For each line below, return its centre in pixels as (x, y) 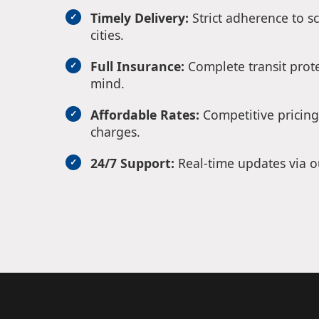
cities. (107, 35)
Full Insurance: (137, 67)
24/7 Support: (132, 163)
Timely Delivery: (140, 18)
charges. (115, 132)
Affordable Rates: (145, 115)
